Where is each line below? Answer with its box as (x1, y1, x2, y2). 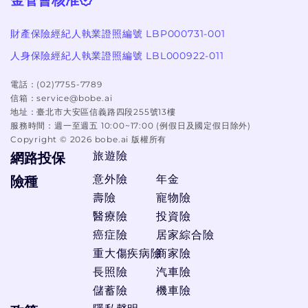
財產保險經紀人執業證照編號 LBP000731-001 (10, 27, 225, 40)
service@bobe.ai (36, 92, 113, 103)
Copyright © (10, 133, 70, 144)
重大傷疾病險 (93, 246, 162, 260)
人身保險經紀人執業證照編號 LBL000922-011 (10, 49, 224, 62)
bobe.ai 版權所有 (91, 133, 167, 144)
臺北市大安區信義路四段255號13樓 (36, 106, 176, 117)
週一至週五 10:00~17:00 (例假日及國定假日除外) (54, 120, 251, 131)
